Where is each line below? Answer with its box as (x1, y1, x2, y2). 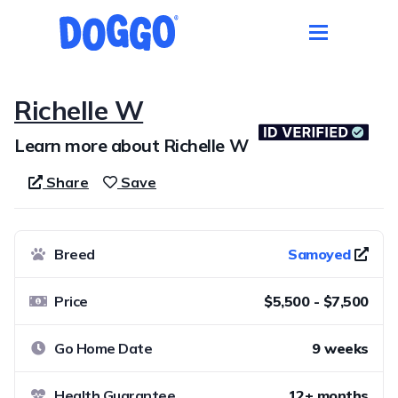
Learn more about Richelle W (14, 133, 249, 156)
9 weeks (312, 338, 369, 357)
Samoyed (288, 244, 351, 263)
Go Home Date (54, 338, 153, 357)
